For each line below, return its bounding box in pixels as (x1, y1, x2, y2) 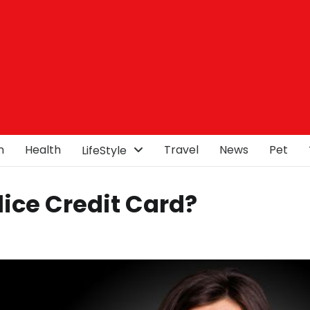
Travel (164, 142, 199, 158)
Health (25, 142, 61, 158)
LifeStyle (82, 143, 127, 158)
